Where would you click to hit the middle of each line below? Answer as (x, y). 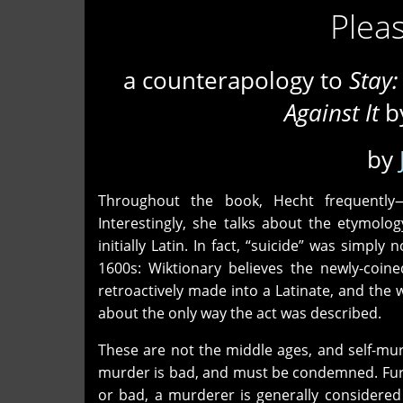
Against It (331, 112)
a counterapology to (236, 80)
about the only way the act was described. (240, 313)
